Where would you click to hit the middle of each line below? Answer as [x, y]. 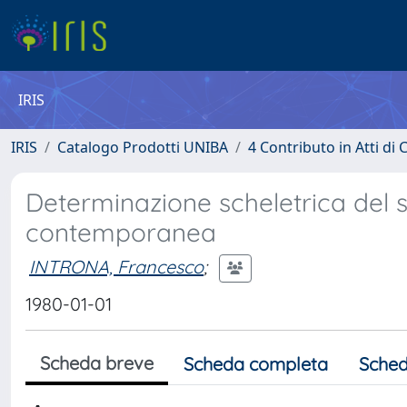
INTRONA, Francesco [116, 266]
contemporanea [121, 232]
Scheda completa [256, 364]
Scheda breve [97, 363]
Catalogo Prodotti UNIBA [143, 147]
